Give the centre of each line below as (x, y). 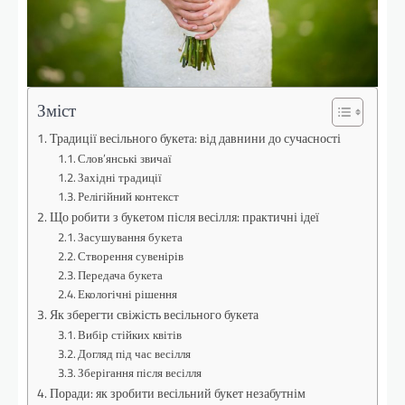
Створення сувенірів (131, 255)
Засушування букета (131, 236)
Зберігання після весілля (140, 372)
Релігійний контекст (129, 196)
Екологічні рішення (128, 293)
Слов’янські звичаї (125, 158)
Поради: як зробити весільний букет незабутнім (177, 393)
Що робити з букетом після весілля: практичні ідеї (184, 217)
